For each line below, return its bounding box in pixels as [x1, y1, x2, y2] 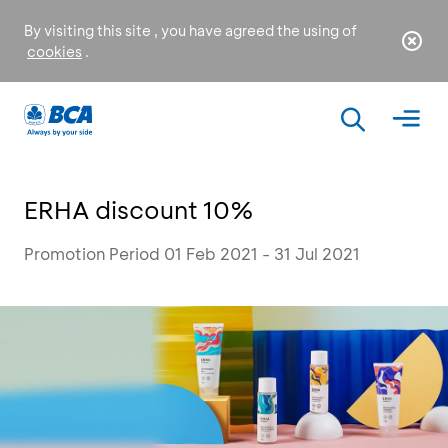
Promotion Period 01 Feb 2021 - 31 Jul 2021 [24, 243, 360, 264]
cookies [27, 42, 82, 61]
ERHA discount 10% [24, 194, 254, 225]
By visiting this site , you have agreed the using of [24, 21, 357, 40]
